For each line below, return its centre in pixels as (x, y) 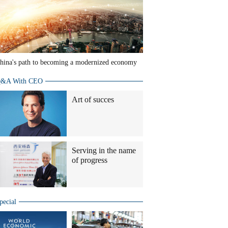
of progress (90, 160)
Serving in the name (104, 150)
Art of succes (93, 99)
